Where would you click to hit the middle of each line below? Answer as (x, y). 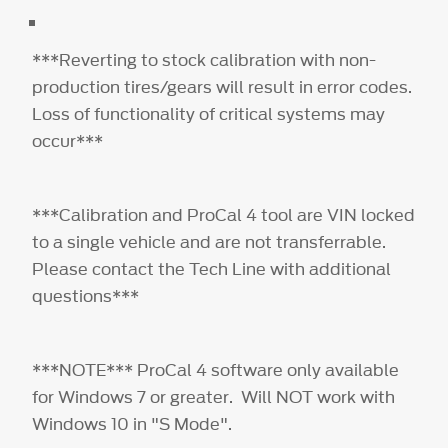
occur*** (68, 140)
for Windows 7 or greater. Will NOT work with (214, 396)
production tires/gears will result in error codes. (222, 86)
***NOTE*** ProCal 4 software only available (216, 369)
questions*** (90, 295)
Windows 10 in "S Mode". (140, 423)
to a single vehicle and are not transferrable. (209, 241)
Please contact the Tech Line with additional (212, 268)
